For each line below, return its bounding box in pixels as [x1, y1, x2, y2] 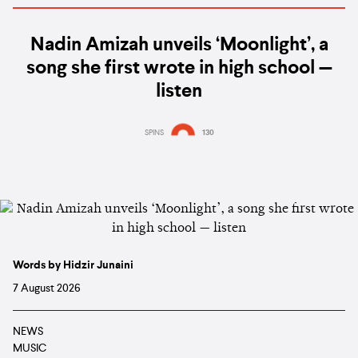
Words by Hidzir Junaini [13, 260, 133, 272]
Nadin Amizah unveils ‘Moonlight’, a [30, 36, 328, 56]
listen [156, 82, 202, 102]
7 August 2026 [13, 283, 81, 295]
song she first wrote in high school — [26, 59, 332, 79]
